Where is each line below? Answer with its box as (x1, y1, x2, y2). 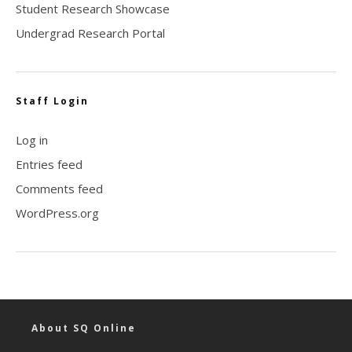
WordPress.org (16, 204, 99, 221)
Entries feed (16, 156, 82, 172)
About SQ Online (31, 321, 136, 335)
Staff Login (16, 93, 89, 108)
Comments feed (16, 180, 103, 196)
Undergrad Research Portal (16, 24, 165, 41)
